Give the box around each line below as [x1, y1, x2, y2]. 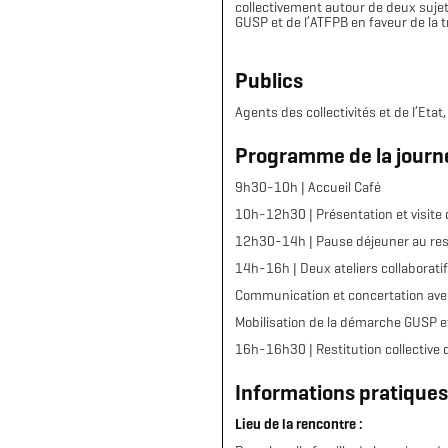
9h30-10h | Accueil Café [235, 178, 381, 197]
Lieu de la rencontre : [235, 415, 363, 434]
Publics [235, 67, 303, 95]
